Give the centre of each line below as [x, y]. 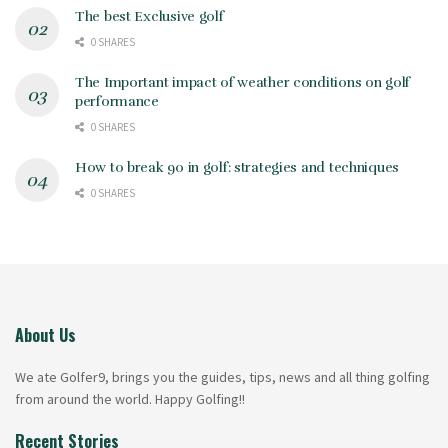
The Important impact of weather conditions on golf [243, 82]
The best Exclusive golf [149, 16]
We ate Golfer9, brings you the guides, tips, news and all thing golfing [222, 376]
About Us [45, 334]
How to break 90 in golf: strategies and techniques [237, 167]
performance [117, 101]
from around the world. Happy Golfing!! [130, 398]
